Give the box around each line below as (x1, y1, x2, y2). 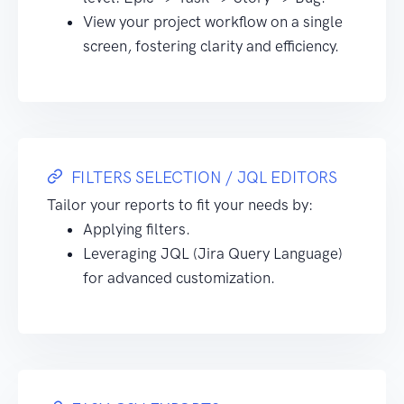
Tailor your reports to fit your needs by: (47, 196, 313, 214)
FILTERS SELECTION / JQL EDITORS (70, 168, 338, 188)
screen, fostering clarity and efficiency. (83, 37, 339, 55)
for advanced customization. (83, 269, 275, 287)
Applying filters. (83, 220, 190, 238)
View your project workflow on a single (83, 13, 343, 31)
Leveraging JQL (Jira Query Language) (83, 244, 343, 262)
